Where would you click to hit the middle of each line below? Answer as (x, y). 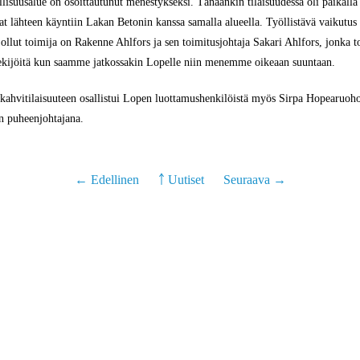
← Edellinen (108, 180)
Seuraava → (254, 180)
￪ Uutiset (181, 180)
